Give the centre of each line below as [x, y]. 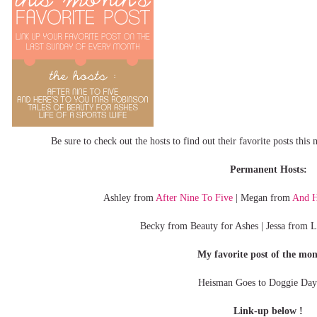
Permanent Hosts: [268, 169]
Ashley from [129, 198]
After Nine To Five [194, 198]
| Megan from [263, 198]
